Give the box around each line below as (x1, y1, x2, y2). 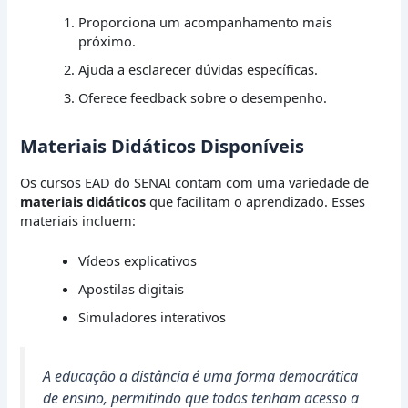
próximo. (78, 31, 137, 50)
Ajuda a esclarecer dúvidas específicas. (78, 59, 319, 78)
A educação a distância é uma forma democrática (43, 365, 359, 386)
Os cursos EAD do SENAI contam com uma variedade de (20, 172, 370, 191)
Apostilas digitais (78, 279, 185, 298)
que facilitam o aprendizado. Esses (146, 191, 366, 210)
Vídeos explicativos (78, 250, 198, 270)
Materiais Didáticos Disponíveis (20, 133, 305, 158)
